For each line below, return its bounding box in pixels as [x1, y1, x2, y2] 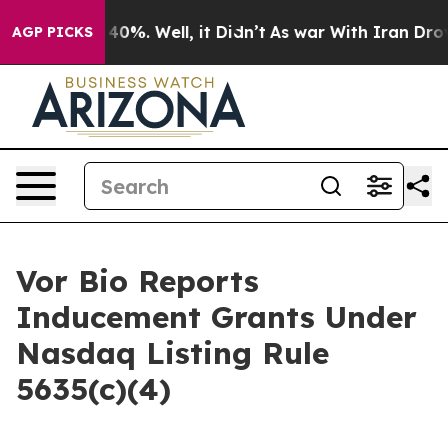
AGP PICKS [12, 23, 93, 41]
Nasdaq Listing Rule [16, 334, 329, 372]
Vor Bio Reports [16, 262, 259, 300]
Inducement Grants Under [16, 298, 417, 336]
